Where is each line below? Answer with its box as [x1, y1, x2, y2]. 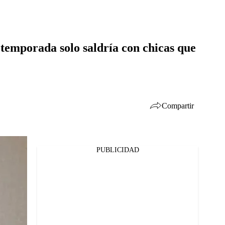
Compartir [162, 101, 194, 110]
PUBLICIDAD [96, 146, 139, 154]
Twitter [26, 165, 48, 173]
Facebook [26, 152, 55, 160]
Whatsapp [26, 178, 57, 186]
